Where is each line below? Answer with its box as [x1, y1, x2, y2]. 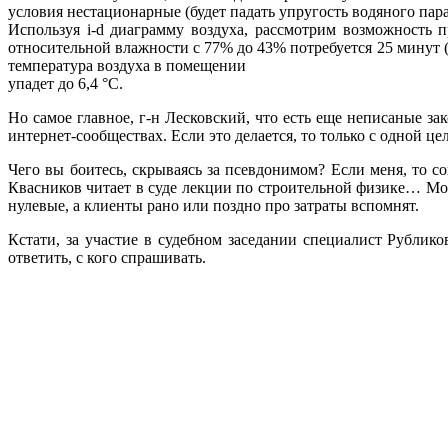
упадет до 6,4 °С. [8, 74, 123, 92]
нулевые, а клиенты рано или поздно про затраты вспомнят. [8, 196, 419, 214]
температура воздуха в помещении [8, 56, 246, 74]
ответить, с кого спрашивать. [8, 248, 206, 266]
